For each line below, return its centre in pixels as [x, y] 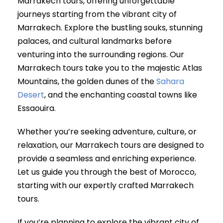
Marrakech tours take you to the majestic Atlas [110, 68]
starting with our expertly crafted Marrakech [106, 185]
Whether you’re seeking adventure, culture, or [107, 132]
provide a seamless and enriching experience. [107, 159]
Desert [31, 95]
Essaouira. [37, 108]
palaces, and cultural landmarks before [95, 41]
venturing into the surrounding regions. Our [101, 55]
